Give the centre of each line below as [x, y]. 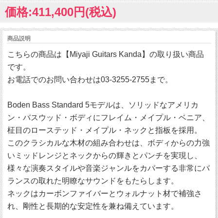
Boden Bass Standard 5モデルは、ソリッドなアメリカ [103, 105]
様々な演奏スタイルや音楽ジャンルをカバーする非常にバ [109, 168]
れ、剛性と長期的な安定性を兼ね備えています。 [93, 206]
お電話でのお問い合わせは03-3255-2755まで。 [90, 80]
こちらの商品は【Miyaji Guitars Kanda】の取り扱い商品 [106, 54]
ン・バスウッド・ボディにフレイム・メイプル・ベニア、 [109, 118]
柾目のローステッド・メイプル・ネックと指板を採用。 [105, 130]
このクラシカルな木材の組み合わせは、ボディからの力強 [109, 143]
